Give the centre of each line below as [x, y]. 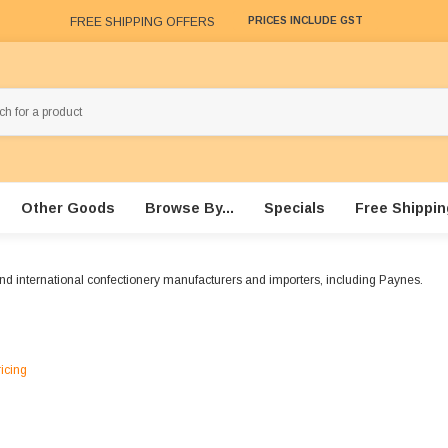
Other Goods [67, 208]
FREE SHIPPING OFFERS [142, 21]
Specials [294, 208]
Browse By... [189, 208]
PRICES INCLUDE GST [305, 21]
